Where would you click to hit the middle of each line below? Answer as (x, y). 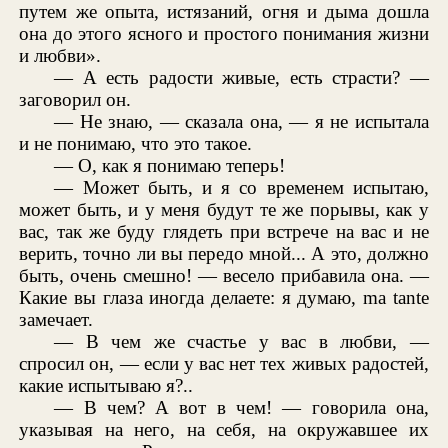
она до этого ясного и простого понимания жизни (224, 34)
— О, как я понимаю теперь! (170, 166)
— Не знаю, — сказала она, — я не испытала (241, 122)
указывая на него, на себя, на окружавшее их (224, 430)
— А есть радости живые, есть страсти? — (241, 78)
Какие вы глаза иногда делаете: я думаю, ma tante (224, 298)
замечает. (56, 320)
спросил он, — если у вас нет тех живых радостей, (224, 364)
